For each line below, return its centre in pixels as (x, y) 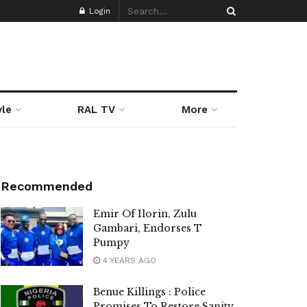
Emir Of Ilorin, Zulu (145, 214)
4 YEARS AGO (128, 260)
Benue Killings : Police (149, 292)
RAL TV (97, 110)
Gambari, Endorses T (148, 228)
